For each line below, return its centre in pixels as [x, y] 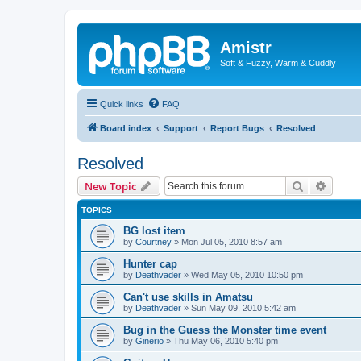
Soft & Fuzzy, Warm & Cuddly [278, 63]
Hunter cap [150, 263]
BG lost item [154, 230]
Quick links [122, 104]
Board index [126, 128]
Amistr [246, 48]
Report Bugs [237, 128]
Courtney [154, 241]
